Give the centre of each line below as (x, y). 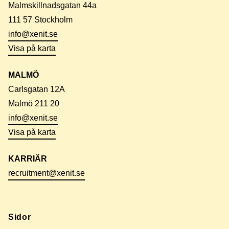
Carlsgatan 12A (37, 89)
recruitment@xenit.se (47, 173)
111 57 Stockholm (40, 19)
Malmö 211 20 (34, 103)
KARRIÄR (28, 158)
